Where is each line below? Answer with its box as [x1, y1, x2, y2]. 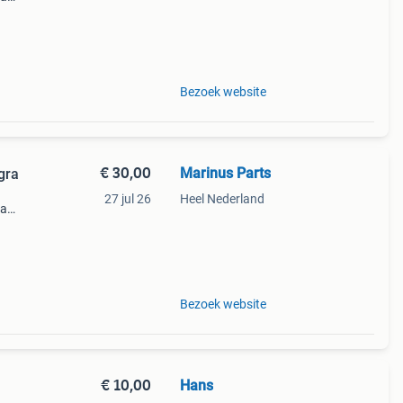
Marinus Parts [179, 165, 271, 182]
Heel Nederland [179, 192, 264, 206]
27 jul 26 [103, 192, 151, 206]
